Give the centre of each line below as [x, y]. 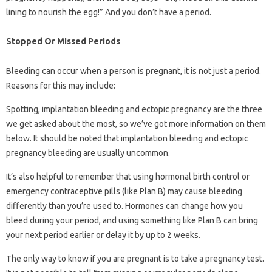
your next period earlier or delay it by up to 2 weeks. [103, 235]
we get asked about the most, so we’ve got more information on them [136, 124]
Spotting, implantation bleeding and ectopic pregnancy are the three [134, 109]
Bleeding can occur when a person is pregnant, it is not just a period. [134, 71]
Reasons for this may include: [61, 86]
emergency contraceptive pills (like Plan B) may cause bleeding [124, 191]
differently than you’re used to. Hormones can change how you [124, 206]
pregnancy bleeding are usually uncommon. [88, 153]
